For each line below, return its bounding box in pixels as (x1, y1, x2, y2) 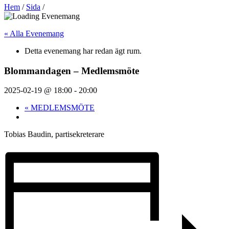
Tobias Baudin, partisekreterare (4, 130, 104, 139)
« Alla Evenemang (4, 29, 64, 38)
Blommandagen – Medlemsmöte (4, 65, 139, 76)
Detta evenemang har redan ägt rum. (25, 47, 142, 55)
